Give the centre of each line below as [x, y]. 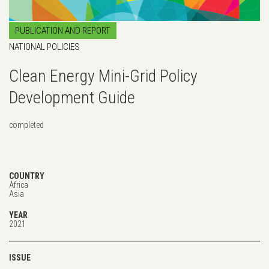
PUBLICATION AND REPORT [63, 30]
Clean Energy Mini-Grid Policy [103, 76]
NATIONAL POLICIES [44, 47]
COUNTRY [27, 176]
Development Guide [72, 97]
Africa [19, 185]
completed [26, 125]
